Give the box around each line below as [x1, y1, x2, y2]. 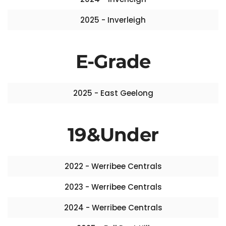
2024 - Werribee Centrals [64, 202, 162, 213]
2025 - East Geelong [73, 88, 153, 98]
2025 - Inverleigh [80, 15, 146, 25]
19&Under [68, 123, 158, 146]
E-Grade [75, 50, 151, 73]
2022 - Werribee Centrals [64, 161, 162, 172]
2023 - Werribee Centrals [64, 182, 162, 192]
